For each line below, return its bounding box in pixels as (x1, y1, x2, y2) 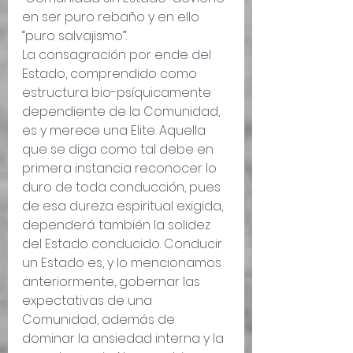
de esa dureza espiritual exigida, (22, 197, 226, 216)
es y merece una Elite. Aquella (22, 121, 209, 140)
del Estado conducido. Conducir (22, 235, 225, 254)
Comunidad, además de (22, 310, 178, 329)
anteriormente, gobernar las (22, 273, 203, 292)
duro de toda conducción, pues (22, 178, 224, 197)
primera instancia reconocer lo (22, 159, 220, 178)
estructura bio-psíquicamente (22, 84, 214, 102)
